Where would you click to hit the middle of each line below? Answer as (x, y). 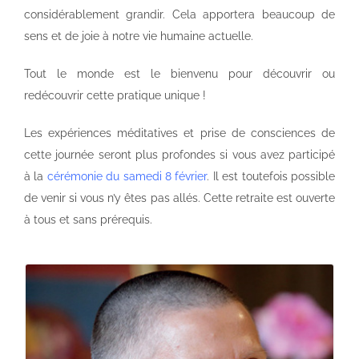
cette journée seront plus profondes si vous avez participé (179, 154)
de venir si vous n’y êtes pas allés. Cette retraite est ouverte (179, 198)
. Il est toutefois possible (271, 176)
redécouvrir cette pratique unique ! (115, 95)
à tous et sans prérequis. (88, 219)
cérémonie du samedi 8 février (127, 176)
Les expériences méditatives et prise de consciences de (179, 133)
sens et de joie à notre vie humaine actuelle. (139, 36)
